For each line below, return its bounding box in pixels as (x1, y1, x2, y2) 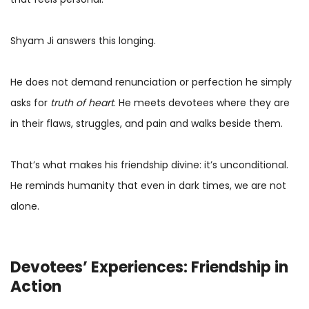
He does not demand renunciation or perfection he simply (10, 74, 292, 89)
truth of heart (50, 95, 114, 110)
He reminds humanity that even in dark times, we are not (10, 178, 286, 192)
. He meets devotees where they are (114, 95, 290, 110)
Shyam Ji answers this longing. (10, 33, 156, 48)
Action (10, 275, 61, 297)
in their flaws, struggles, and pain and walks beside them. (10, 116, 283, 130)
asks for (10, 95, 50, 110)
